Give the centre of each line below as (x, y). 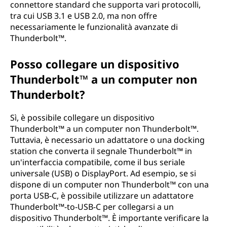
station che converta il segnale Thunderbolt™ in (101, 151)
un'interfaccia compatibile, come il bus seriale (98, 162)
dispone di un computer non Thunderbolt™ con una (109, 184)
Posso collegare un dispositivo (95, 64)
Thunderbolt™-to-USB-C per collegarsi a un (92, 207)
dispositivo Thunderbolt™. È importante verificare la (109, 218)
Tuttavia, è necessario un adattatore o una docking (107, 140)
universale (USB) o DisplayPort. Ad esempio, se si (103, 173)
